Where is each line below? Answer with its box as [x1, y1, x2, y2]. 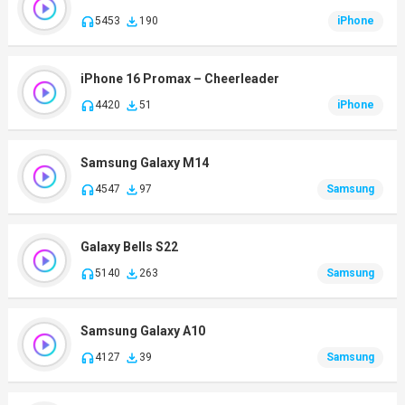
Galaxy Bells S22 [80, 240, 178, 255]
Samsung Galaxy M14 [80, 155, 209, 171]
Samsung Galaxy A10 [80, 324, 205, 339]
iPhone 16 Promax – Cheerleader [80, 71, 279, 87]
